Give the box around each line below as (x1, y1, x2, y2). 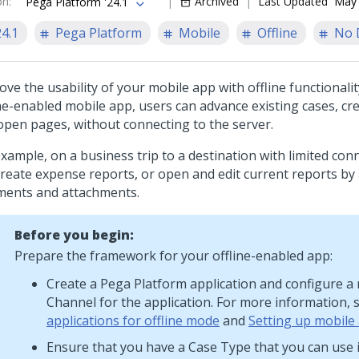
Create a (46, 275, 100, 292)
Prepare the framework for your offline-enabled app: (14, 247, 333, 264)
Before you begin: (14, 226, 134, 244)
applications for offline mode (46, 312, 220, 329)
